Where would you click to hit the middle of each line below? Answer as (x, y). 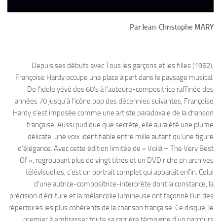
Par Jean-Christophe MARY (172, 27)
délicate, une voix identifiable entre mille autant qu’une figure (121, 137)
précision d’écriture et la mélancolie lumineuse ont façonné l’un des (111, 196)
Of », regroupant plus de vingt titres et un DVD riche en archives (117, 161)
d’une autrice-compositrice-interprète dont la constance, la (124, 184)
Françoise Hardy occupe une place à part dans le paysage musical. (114, 78)
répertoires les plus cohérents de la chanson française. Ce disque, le (111, 208)
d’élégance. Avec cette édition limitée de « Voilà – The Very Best (116, 149)
